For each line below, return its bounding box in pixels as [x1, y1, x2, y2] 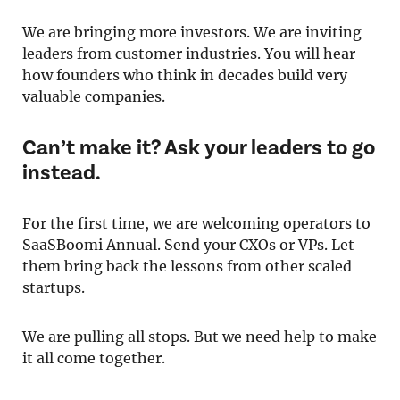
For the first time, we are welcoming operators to [22, 214, 371, 232]
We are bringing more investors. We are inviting [22, 23, 362, 41]
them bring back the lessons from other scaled [22, 257, 352, 275]
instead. [22, 159, 126, 186]
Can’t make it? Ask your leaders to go [22, 134, 375, 161]
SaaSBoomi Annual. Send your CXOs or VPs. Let [22, 236, 354, 254]
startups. [22, 279, 103, 296]
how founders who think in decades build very [22, 66, 347, 84]
